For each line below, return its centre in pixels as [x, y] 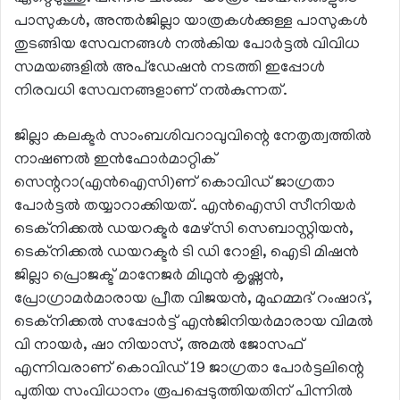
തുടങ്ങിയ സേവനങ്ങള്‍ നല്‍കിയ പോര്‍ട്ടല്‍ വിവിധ [187, 46]
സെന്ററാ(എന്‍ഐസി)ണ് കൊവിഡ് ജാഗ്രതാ [175, 184]
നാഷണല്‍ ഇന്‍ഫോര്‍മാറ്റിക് [116, 161]
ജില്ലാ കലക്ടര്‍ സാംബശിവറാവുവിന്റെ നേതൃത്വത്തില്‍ [193, 138]
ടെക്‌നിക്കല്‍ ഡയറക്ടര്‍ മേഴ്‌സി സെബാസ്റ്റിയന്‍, [184, 231]
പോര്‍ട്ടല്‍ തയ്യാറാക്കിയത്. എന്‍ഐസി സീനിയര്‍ [185, 208]
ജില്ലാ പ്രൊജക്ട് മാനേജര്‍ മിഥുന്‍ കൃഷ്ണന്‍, [149, 277]
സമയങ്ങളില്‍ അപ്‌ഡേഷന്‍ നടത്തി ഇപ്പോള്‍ [170, 69]
